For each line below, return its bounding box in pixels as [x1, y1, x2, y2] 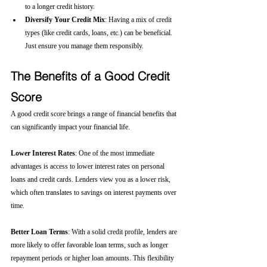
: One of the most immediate [75, 149, 156, 157]
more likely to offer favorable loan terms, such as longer [11, 241, 170, 249]
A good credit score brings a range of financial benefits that [11, 110, 178, 118]
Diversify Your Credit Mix [25, 15, 105, 24]
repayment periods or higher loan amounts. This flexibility [11, 254, 176, 262]
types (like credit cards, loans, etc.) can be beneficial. [25, 29, 174, 37]
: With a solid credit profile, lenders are [68, 228, 179, 236]
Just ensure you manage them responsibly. [25, 42, 144, 50]
